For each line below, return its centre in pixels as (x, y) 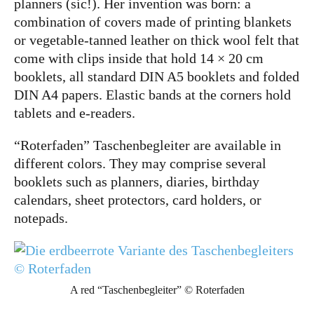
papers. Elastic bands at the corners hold (175, 95)
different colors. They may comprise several (140, 163)
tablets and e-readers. (75, 113)
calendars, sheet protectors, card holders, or (138, 200)
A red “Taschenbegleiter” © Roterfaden (157, 290)
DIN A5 (162, 76)
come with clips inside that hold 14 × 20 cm (139, 58)
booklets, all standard (77, 76)
